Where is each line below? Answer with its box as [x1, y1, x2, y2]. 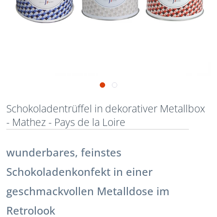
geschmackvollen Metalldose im [6, 183, 170, 199]
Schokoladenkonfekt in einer [6, 164, 153, 179]
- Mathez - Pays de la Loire [6, 115, 126, 129]
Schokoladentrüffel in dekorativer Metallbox [6, 101, 205, 115]
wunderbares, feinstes [6, 144, 122, 160]
